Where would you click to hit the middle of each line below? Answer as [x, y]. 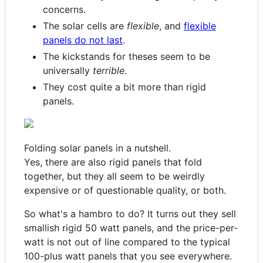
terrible [109, 71]
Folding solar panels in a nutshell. [97, 148]
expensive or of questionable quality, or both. [125, 190]
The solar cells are [85, 26]
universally [68, 71]
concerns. [64, 10]
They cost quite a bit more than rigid [124, 87]
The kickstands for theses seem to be [127, 57]
